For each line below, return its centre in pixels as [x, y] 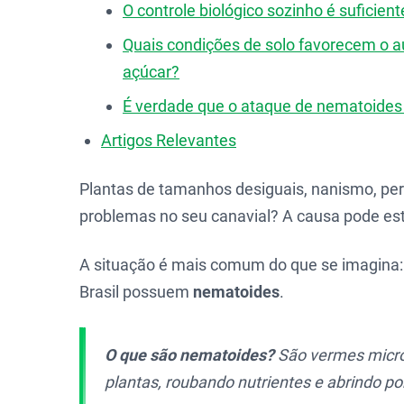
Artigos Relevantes [169, 140]
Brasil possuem [136, 292]
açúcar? [151, 72]
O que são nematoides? [189, 355]
